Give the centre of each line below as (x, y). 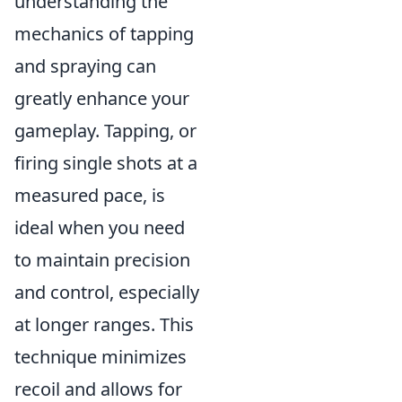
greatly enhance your (102, 98)
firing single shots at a (106, 163)
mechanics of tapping (104, 34)
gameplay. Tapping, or (105, 131)
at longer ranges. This (104, 324)
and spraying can (85, 66)
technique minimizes (100, 357)
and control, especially (107, 292)
